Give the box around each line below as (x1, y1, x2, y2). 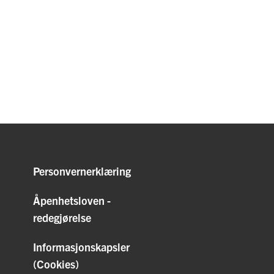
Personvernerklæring (33, 163, 131, 178)
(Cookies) (33, 256, 79, 271)
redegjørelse (33, 210, 91, 224)
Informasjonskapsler (33, 239, 130, 254)
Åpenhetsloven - (33, 193, 111, 207)
